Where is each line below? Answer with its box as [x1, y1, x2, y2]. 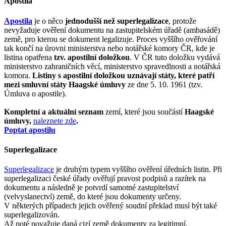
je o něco [32, 16, 65, 25]
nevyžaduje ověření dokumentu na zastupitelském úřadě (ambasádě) [4, 25, 220, 34]
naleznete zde [33, 116, 76, 125]
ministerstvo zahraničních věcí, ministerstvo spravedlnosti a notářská [4, 62, 220, 71]
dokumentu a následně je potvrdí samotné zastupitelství [4, 183, 179, 192]
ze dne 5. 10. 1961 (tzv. [126, 80, 202, 89]
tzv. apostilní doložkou [54, 52, 130, 62]
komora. [4, 71, 32, 80]
